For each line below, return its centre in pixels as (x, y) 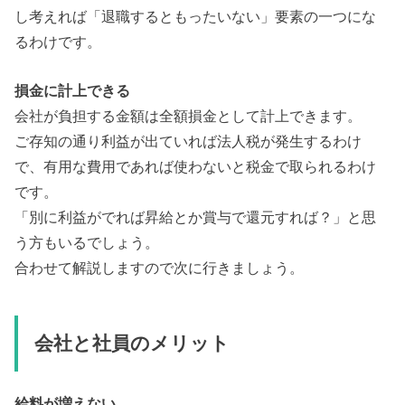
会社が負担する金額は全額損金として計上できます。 (188, 116)
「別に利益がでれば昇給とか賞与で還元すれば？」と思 (196, 217)
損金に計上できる (73, 91)
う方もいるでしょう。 (87, 243)
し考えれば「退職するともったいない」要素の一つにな (196, 17)
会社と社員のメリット (132, 343)
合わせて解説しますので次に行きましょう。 (160, 268)
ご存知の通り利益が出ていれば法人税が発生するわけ (188, 141)
